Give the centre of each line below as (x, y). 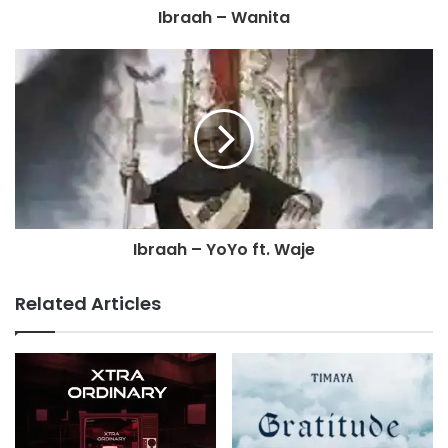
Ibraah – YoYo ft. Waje (224, 250)
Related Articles (88, 304)
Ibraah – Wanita (224, 18)
